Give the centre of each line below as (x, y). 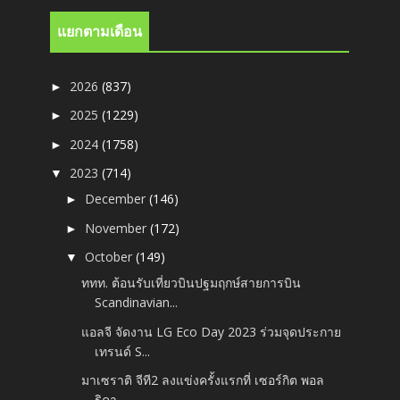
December (117, 199)
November (118, 228)
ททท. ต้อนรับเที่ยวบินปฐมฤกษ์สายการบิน (192, 283)
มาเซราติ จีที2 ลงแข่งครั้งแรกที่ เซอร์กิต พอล (203, 380)
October (111, 257)
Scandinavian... (137, 303)
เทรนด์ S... (123, 351)
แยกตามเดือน (100, 32)
